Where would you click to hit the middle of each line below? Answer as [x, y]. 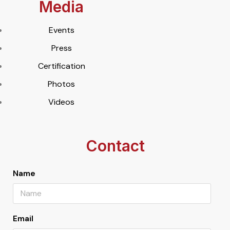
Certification [61, 66]
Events [61, 30]
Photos [61, 84]
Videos [61, 102]
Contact [115, 146]
